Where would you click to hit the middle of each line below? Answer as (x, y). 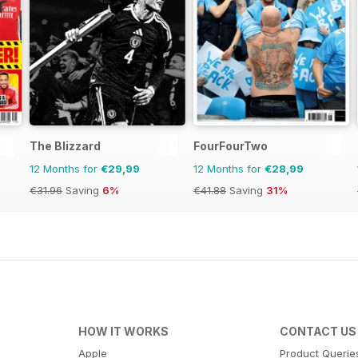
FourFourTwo (231, 146)
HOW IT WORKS (123, 332)
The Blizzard (65, 146)
